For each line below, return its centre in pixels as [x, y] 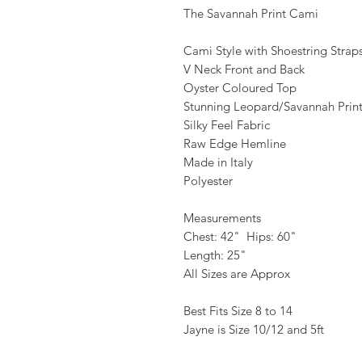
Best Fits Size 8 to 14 [238, 311]
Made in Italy [218, 162]
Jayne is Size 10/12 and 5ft [254, 329]
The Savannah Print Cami [253, 13]
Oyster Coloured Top [240, 88]
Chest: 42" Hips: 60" [240, 236]
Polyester [208, 181]
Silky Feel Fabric [227, 125]
